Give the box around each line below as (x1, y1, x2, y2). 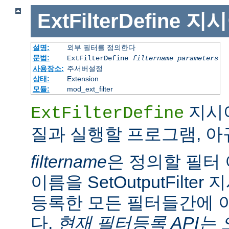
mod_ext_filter (66, 84, 113, 93)
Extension (66, 74, 99, 83)
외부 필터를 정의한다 (66, 43, 135, 52)
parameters (177, 54, 218, 62)
